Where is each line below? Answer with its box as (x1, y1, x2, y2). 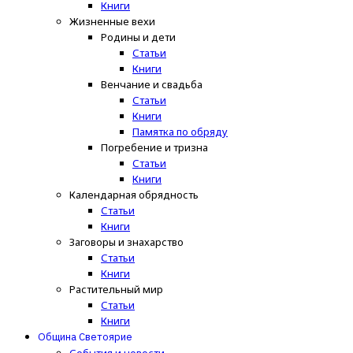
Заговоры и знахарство (69, 235, 184, 250)
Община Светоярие (38, 330, 132, 344)
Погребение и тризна (101, 140, 208, 155)
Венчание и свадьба (101, 77, 203, 92)
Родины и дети (101, 30, 176, 45)
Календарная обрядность (69, 188, 199, 203)
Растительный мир (69, 282, 163, 297)
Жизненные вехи (69, 14, 155, 29)
